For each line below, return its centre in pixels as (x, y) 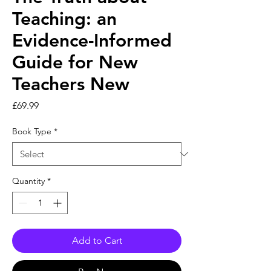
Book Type (32, 131)
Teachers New (71, 84)
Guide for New (75, 62)
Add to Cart (97, 240)
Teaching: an (64, 19)
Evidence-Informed (92, 41)
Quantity (28, 181)
